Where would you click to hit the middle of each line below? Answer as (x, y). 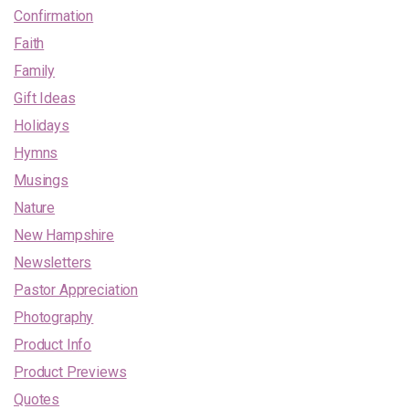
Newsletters (53, 262)
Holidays (42, 125)
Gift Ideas (45, 98)
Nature (35, 207)
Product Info (53, 344)
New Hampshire (64, 235)
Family (35, 70)
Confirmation (54, 16)
